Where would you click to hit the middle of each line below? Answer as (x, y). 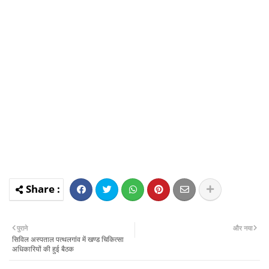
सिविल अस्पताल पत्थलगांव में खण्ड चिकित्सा (68, 239)
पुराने (22, 228)
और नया (243, 228)
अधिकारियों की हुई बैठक (43, 249)
